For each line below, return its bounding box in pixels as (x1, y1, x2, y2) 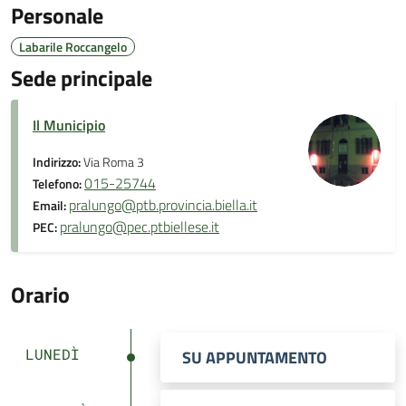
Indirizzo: (33, 152, 83, 172)
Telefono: (33, 174, 84, 194)
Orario (11, 278, 70, 311)
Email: (33, 196, 69, 216)
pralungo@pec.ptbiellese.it (60, 216, 219, 237)
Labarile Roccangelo (19, 37, 127, 56)
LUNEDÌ (25, 344, 80, 363)
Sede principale (11, 62, 152, 94)
